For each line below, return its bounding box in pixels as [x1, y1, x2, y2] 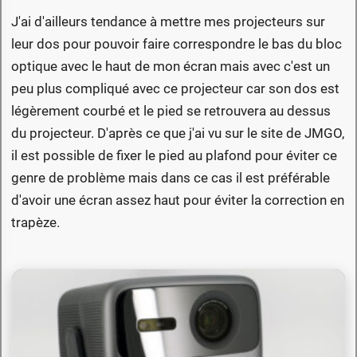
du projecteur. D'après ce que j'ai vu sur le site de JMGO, [11, 125, 344, 142]
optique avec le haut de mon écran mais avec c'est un [11, 58, 330, 75]
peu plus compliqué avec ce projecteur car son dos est [11, 80, 339, 97]
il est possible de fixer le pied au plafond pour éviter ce [11, 147, 337, 164]
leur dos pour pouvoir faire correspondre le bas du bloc [11, 36, 342, 53]
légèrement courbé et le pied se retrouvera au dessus [11, 103, 331, 120]
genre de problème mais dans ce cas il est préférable [11, 170, 330, 186]
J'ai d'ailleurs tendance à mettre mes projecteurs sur [11, 14, 325, 30]
